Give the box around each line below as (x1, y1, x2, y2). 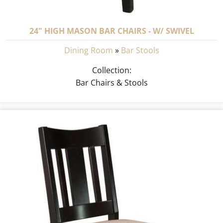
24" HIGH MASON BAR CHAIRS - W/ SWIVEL (29, 25, 194, 37)
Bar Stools (120, 45, 159, 56)
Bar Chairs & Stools (75, 77, 148, 88)
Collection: (92, 64, 131, 76)
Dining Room (64, 45, 113, 56)
